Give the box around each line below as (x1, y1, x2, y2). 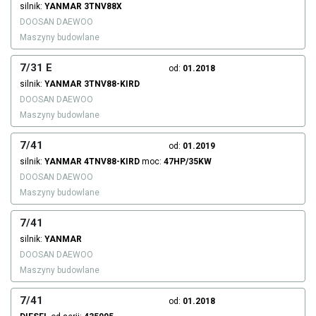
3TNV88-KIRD (84, 79, 140, 90)
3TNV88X (84, 1, 122, 12)
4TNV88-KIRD (84, 157, 140, 167)
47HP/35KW (164, 157, 212, 167)
